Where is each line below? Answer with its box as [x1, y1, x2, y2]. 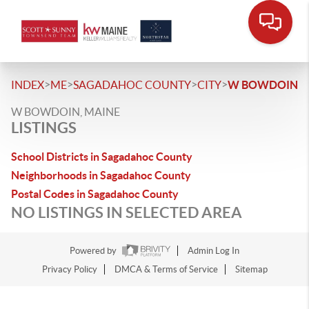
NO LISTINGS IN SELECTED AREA [11, 203, 242, 221]
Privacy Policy [41, 264, 97, 275]
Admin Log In [188, 246, 239, 257]
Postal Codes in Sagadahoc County [11, 188, 179, 200]
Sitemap [235, 264, 268, 275]
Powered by [70, 246, 119, 257]
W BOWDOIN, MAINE [11, 106, 120, 118]
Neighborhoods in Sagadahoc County [11, 169, 191, 181]
